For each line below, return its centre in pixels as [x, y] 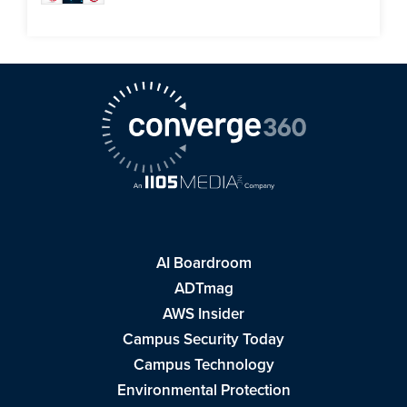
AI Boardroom [203, 263]
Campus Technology [203, 364]
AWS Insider [203, 313]
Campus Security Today [203, 339]
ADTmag [203, 288]
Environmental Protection [203, 390]
